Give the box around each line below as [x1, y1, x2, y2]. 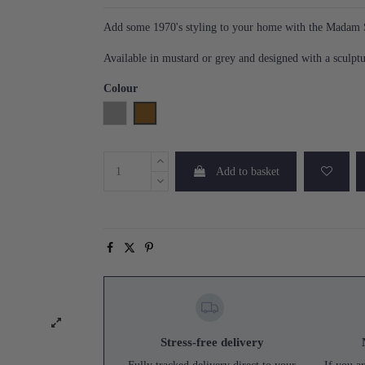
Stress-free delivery [160, 335, 264, 350]
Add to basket [216, 165, 280, 178]
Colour [103, 82, 138, 95]
